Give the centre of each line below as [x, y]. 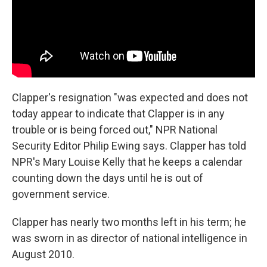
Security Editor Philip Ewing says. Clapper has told [129, 145]
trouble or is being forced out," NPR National [115, 129]
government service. [61, 194]
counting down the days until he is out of [108, 178]
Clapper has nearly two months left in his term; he [129, 222]
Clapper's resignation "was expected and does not [130, 97]
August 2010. [43, 254]
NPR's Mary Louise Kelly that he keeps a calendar [127, 162]
